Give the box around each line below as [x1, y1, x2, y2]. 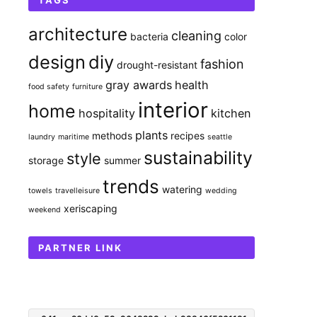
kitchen [211, 106, 250, 120]
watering [162, 183, 202, 195]
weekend [28, 205, 61, 214]
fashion [200, 57, 244, 71]
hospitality [79, 106, 135, 120]
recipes [171, 129, 204, 142]
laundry [28, 132, 55, 142]
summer [104, 154, 141, 166]
